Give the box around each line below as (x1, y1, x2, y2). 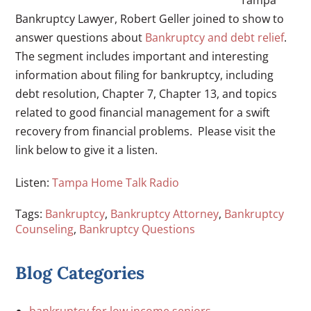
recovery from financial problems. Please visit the (15, 123, 276, 139)
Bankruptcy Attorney (110, 205, 219, 221)
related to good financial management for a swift (15, 104, 271, 120)
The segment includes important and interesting (15, 48, 269, 64)
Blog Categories (15, 261, 145, 284)
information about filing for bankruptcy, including (15, 67, 274, 83)
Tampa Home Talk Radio (52, 174, 180, 190)
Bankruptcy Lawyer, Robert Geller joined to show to (15, 10, 285, 26)
